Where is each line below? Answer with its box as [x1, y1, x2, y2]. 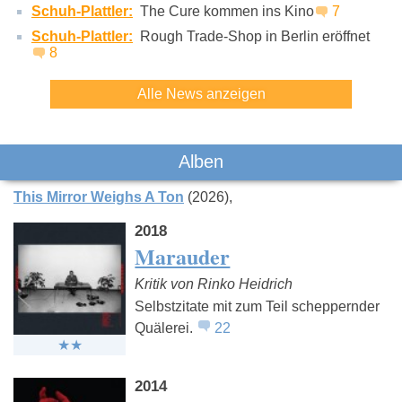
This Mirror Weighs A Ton [13, 188, 184, 205]
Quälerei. [135, 319, 197, 336]
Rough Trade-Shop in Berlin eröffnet [140, 28, 370, 44]
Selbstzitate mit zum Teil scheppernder [135, 298, 380, 314]
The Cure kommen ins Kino [140, 3, 314, 19]
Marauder [135, 240, 231, 272]
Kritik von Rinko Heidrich [135, 275, 293, 292]
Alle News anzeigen [136, 85, 266, 101]
